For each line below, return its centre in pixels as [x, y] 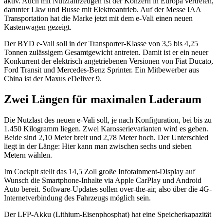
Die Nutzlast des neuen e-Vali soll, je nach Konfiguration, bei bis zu [108, 120]
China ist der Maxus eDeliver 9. [53, 79]
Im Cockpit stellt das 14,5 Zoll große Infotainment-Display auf [100, 172]
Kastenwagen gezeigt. [38, 27]
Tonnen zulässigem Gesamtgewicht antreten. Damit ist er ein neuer [106, 53]
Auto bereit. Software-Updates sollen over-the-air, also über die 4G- [108, 189]
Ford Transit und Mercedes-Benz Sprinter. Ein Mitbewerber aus [101, 70]
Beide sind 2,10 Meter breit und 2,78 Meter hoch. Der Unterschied [106, 138]
